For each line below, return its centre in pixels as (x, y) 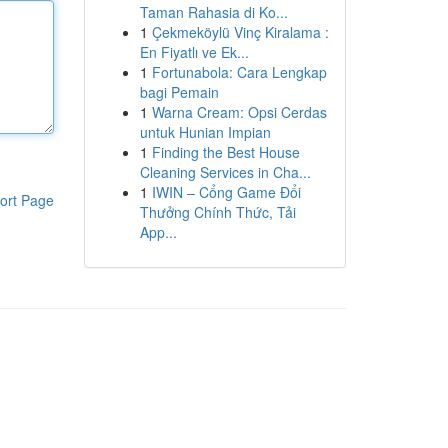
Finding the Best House (225, 152)
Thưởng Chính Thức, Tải (217, 212)
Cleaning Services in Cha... (225, 172)
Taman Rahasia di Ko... (213, 12)
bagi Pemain (179, 92)
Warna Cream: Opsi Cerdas (239, 112)
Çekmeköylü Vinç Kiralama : (240, 32)
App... (158, 232)
